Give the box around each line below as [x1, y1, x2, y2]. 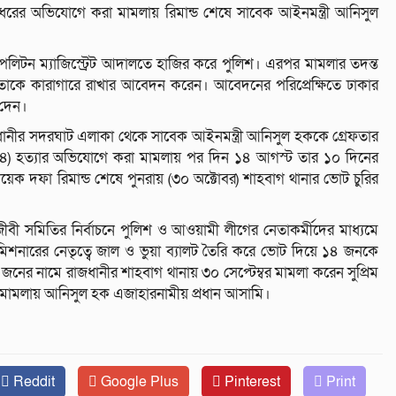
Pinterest [221, 372, 280, 392]
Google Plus [97, 372, 179, 392]
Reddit [10, 372, 55, 392]
